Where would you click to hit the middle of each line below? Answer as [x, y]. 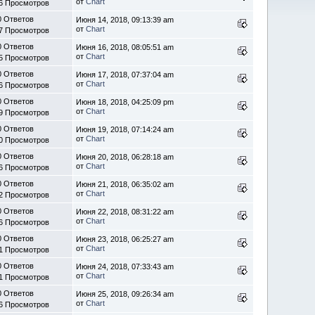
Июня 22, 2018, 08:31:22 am [125, 212]
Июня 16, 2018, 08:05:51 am [125, 47]
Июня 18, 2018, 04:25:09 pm [125, 102]
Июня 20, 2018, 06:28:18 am [125, 157]
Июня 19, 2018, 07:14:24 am [125, 129]
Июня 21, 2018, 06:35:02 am [125, 184]
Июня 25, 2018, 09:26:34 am [125, 294]
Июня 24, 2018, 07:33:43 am [125, 266]
